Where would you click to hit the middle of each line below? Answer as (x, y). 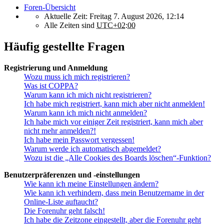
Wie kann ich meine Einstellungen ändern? (91, 184)
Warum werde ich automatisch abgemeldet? (92, 149)
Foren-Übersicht (50, 7)
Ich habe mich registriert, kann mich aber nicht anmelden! (114, 104)
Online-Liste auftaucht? (61, 202)
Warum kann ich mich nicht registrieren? (88, 95)
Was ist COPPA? (51, 86)
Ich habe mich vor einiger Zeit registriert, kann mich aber (113, 122)
